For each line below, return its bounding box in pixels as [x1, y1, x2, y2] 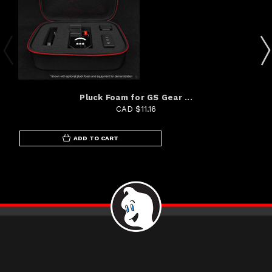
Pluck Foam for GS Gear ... [80, 92, 192, 102]
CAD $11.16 [116, 104, 156, 114]
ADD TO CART [73, 134, 119, 141]
